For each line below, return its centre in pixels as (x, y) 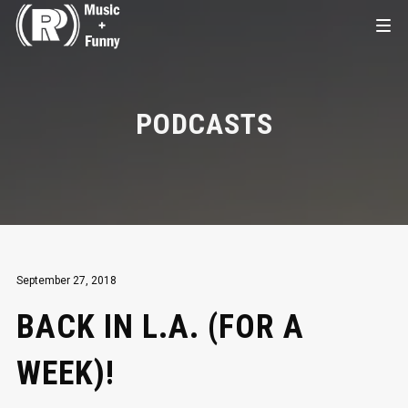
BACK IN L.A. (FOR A (160, 327)
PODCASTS (204, 124)
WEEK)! (65, 373)
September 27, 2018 (66, 280)
